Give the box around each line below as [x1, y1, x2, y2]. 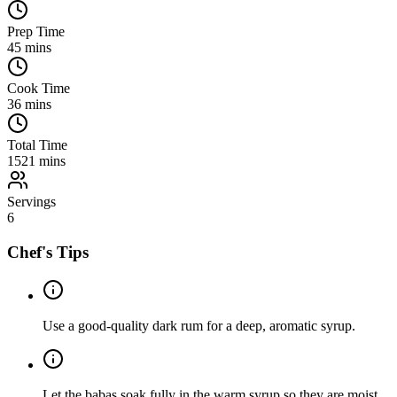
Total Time [7, 137, 67, 153]
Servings [7, 194, 56, 210]
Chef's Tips [7, 242, 89, 261]
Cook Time [7, 81, 70, 97]
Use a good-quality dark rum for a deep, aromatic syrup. [43, 317, 355, 333]
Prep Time [7, 24, 65, 40]
